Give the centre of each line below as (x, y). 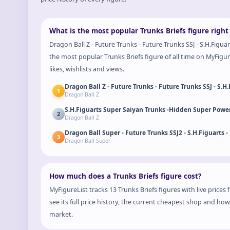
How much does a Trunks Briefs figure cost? (125, 176)
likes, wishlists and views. (87, 69)
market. (61, 214)
